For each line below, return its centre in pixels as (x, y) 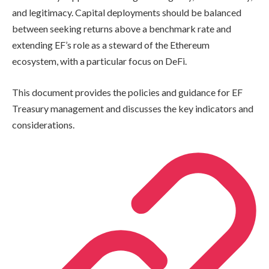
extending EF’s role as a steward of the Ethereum (111, 45)
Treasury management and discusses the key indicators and (133, 109)
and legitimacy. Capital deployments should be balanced (127, 13)
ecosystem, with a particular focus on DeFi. (99, 61)
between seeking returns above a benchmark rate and (122, 29)
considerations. (43, 125)
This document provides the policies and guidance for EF (127, 92)
